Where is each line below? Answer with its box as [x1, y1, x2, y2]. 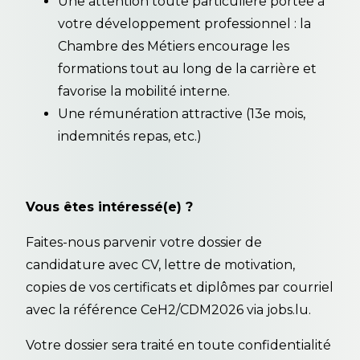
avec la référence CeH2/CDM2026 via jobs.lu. [26, 301, 314, 317]
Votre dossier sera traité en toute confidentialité [26, 337, 331, 353]
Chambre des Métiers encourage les [58, 38, 289, 54]
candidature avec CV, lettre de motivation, [26, 256, 295, 272]
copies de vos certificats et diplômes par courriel [26, 279, 333, 295]
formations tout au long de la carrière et [58, 60, 317, 76]
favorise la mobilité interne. [58, 83, 230, 99]
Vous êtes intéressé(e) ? [26, 198, 193, 215]
